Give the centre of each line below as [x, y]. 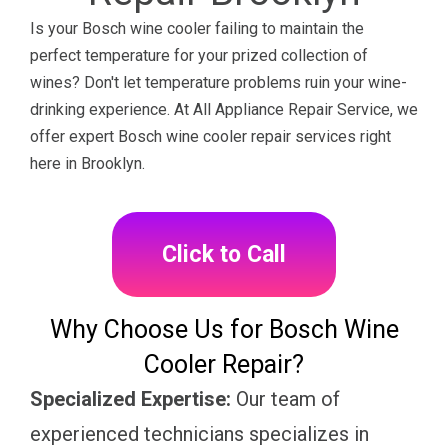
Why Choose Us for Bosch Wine [224, 329]
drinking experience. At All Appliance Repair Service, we [224, 109]
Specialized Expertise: [130, 398]
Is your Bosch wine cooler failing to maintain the [197, 28]
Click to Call [224, 254]
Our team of [285, 398]
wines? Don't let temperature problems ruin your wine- [218, 82]
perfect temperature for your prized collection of [199, 55]
